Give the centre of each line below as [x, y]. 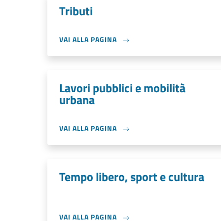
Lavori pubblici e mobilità [122, 88]
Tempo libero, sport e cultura [132, 177]
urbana [77, 100]
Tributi [76, 11]
